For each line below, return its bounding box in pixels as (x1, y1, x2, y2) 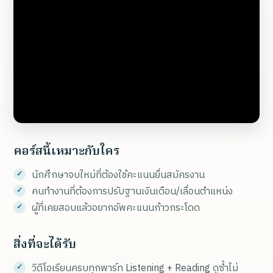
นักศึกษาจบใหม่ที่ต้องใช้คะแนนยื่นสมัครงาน (32, 167, 205, 184)
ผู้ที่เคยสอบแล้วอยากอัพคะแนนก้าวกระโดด (32, 200, 200, 217)
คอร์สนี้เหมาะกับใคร (13, 142, 119, 162)
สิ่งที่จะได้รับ (13, 235, 76, 255)
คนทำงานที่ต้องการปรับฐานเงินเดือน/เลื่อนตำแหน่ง (32, 183, 233, 200)
